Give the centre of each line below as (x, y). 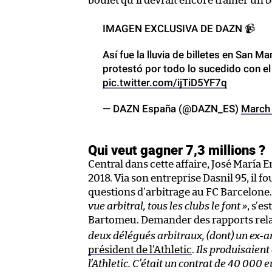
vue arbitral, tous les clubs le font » (168, 206)
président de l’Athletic (140, 250)
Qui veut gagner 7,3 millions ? (177, 149)
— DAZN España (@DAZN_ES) (172, 108)
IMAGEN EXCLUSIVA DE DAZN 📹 (179, 28)
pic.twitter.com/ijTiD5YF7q (165, 82)
